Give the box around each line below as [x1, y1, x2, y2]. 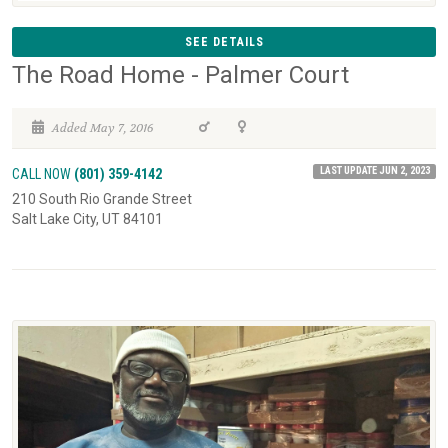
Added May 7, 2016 [49, 119, 153, 136]
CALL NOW [12, 165, 74, 182]
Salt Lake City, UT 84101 [12, 211, 163, 228]
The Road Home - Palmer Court [12, 60, 349, 89]
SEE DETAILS [184, 34, 264, 49]
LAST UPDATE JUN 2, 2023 [319, 163, 430, 177]
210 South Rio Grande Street [12, 191, 192, 208]
